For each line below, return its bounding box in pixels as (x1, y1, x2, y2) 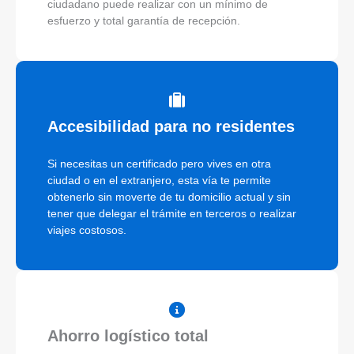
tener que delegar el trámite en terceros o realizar (47, 207, 296, 220)
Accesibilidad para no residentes (47, 118, 295, 136)
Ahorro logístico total (47, 327, 209, 345)
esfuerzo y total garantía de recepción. (47, 14, 240, 28)
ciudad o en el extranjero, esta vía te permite (47, 174, 271, 187)
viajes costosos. (47, 224, 126, 237)
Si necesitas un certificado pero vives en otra (47, 157, 271, 171)
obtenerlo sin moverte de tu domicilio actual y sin (47, 190, 291, 204)
